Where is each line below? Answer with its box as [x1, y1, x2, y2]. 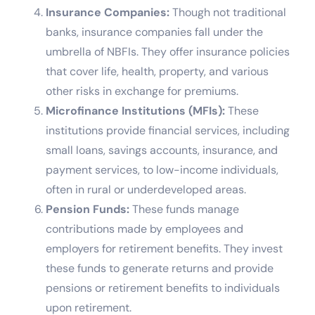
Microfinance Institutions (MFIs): [46, 103, 225, 118]
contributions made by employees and [46, 221, 243, 236]
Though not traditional [169, 4, 286, 20]
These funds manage [129, 201, 239, 217]
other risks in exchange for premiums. [46, 83, 238, 98]
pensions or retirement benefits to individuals [46, 280, 280, 295]
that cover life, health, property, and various [46, 63, 269, 79]
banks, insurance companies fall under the [46, 24, 263, 39]
